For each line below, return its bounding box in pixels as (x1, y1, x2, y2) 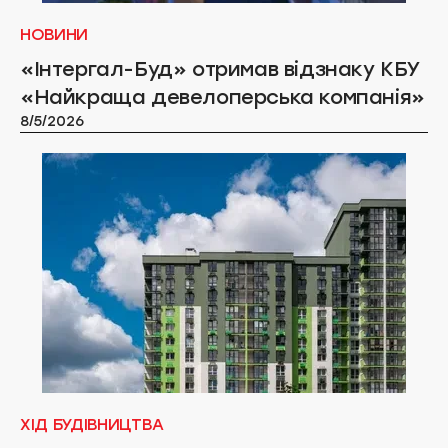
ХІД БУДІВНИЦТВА (20, 415, 164, 434)
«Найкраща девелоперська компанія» (20, 85, 425, 109)
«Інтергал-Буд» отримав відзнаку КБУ (20, 57, 420, 81)
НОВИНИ (20, 25, 89, 44)
